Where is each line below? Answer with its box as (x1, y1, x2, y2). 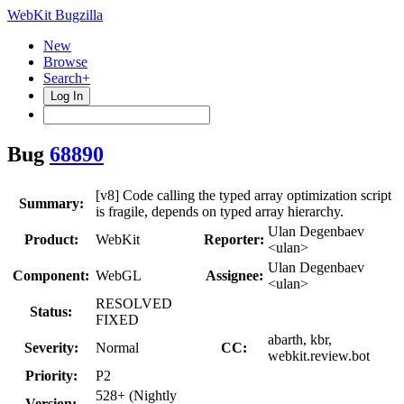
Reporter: (204, 231, 264, 247)
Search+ (43, 70, 90, 86)
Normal (96, 339, 139, 355)
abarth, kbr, (268, 331, 332, 347)
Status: (30, 303, 72, 319)
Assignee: (205, 267, 263, 283)
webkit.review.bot (268, 347, 370, 363)
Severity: (23, 339, 78, 355)
